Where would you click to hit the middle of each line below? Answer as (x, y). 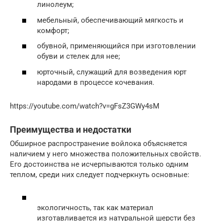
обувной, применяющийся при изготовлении (116, 46)
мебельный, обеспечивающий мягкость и (110, 20)
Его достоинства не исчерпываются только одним (99, 164)
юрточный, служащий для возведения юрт (112, 72)
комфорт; (53, 30)
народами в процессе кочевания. (96, 82)
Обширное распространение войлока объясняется (98, 143)
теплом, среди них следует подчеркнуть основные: (100, 174)
